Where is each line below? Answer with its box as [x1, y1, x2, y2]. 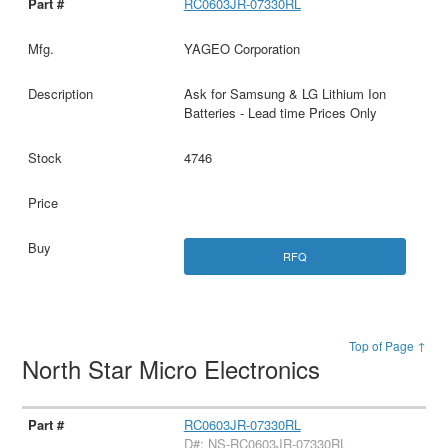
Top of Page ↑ [348, 337, 426, 354]
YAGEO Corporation [183, 38, 300, 58]
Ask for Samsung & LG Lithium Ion [183, 83, 386, 103]
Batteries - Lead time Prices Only [183, 102, 377, 122]
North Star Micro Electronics [22, 351, 328, 386]
